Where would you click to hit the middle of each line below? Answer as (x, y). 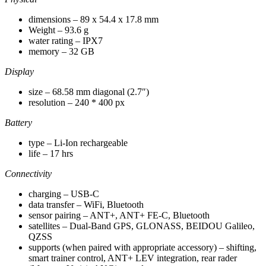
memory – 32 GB (61, 51)
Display (19, 71)
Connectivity (28, 173)
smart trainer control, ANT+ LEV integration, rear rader (133, 258)
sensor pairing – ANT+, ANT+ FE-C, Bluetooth (119, 215)
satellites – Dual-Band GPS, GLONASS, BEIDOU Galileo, (142, 226)
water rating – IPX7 (66, 40)
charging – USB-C (64, 194)
